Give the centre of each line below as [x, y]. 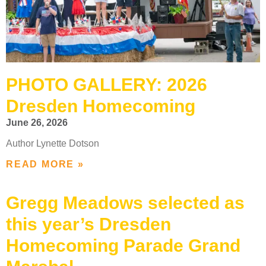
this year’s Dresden [88, 224]
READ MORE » [45, 164]
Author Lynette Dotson [53, 143]
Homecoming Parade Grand [123, 245]
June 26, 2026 [37, 122]
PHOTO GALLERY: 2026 [107, 84]
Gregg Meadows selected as [125, 202]
